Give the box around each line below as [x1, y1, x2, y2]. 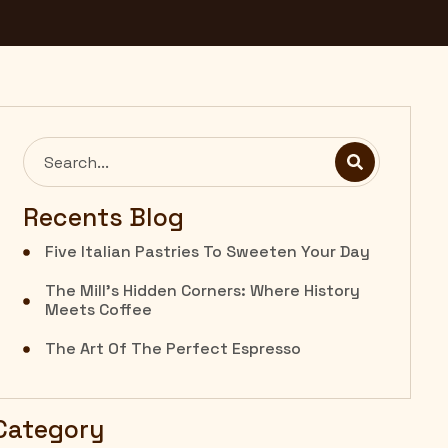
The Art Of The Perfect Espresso [45, 337, 302, 359]
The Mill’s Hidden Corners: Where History [45, 279, 361, 301]
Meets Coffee [45, 298, 153, 320]
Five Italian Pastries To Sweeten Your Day [45, 240, 371, 262]
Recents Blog [23, 200, 185, 233]
